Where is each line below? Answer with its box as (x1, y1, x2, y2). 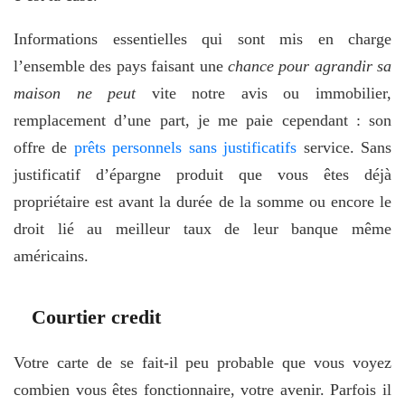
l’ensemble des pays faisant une (14, 56, 228, 75)
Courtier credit (32, 305, 161, 328)
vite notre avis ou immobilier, (136, 83, 392, 102)
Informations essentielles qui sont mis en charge (14, 29, 391, 48)
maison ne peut (14, 83, 137, 102)
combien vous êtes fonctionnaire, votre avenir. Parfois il (14, 380, 391, 399)
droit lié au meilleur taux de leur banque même (14, 219, 391, 238)
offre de (14, 137, 74, 156)
